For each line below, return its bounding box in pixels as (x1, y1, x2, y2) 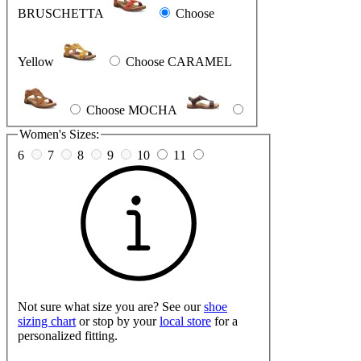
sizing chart (18, 313, 76, 328)
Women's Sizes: (19, 127, 99, 142)
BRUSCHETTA (18, 6, 104, 21)
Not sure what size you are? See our (18, 299, 204, 313)
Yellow (18, 55, 54, 69)
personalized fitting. (18, 328, 118, 342)
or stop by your (76, 313, 160, 328)
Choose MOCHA (86, 103, 177, 118)
